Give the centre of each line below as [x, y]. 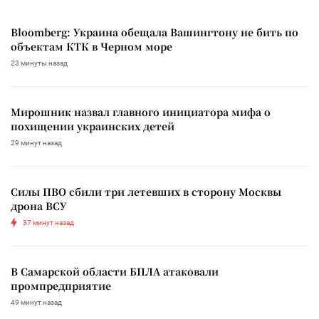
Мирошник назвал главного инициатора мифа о [141, 111]
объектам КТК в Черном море [91, 46]
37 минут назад [48, 222]
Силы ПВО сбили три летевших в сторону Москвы [146, 191]
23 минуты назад [39, 63]
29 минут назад [36, 142]
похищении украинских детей [93, 126]
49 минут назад [36, 302]
